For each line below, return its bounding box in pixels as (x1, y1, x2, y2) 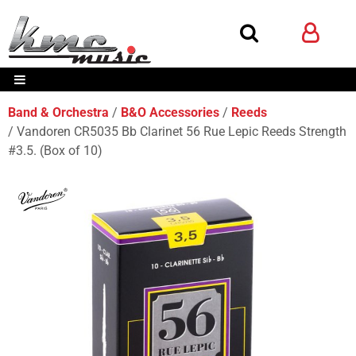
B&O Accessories (121, 105, 219, 120)
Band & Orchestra (8, 105, 109, 120)
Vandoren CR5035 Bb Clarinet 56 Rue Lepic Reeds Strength (17, 124, 346, 139)
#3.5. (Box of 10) (8, 143, 103, 158)
